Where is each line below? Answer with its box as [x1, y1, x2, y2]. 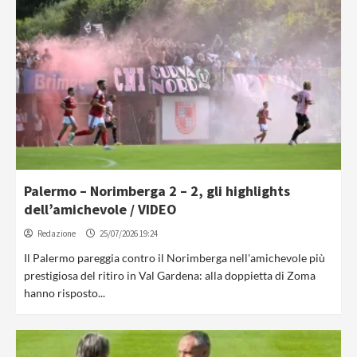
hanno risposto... [24, 286, 105, 300]
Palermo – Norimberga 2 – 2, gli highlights [24, 182, 290, 200]
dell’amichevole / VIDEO [24, 200, 177, 218]
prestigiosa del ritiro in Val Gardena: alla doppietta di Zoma [24, 269, 316, 282]
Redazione [37, 228, 76, 239]
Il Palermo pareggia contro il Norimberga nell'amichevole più [24, 251, 325, 265]
